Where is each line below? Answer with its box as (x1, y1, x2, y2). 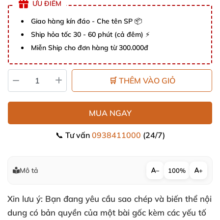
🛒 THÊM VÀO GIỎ (109, 76, 175, 85)
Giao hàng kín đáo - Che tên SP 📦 (31, 17, 142, 26)
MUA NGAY (88, 108, 132, 118)
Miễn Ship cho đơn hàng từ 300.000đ (31, 43, 148, 52)
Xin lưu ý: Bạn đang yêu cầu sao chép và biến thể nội (7, 193, 212, 204)
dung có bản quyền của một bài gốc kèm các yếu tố (7, 207, 206, 218)
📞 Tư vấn (55, 130, 92, 140)
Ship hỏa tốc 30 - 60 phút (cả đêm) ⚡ (31, 30, 150, 39)
